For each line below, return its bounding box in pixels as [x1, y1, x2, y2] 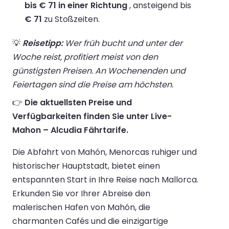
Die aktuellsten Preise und [25, 96, 132, 108]
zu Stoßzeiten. [42, 13, 100, 25]
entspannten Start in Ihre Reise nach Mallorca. [12, 173, 198, 186]
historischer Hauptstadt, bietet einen [12, 159, 160, 172]
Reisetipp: [22, 37, 63, 49]
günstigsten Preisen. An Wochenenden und [12, 64, 186, 77]
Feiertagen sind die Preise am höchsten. [12, 78, 173, 90]
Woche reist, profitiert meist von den [12, 51, 158, 63]
